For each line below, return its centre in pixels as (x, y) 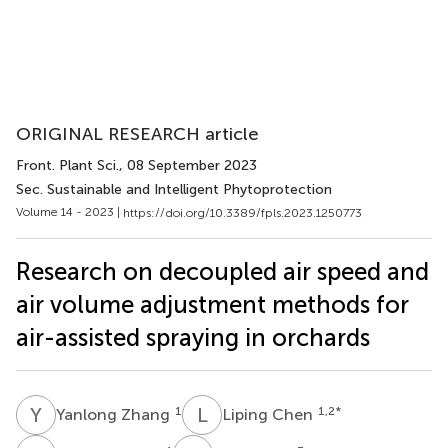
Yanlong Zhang (115, 414)
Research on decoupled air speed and (222, 271)
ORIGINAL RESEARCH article (137, 134)
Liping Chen (269, 414)
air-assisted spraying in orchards (193, 337)
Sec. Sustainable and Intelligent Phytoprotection (174, 189)
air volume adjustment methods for (212, 304)
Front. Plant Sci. (67, 165)
